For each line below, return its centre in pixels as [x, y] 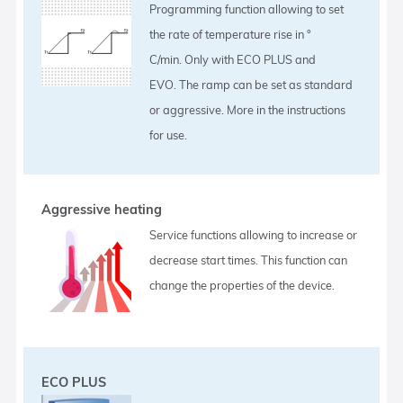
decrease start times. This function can [249, 260]
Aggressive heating [102, 209]
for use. [169, 134]
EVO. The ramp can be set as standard [251, 84]
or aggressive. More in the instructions [248, 109]
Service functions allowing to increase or [254, 234]
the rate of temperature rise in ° [231, 34]
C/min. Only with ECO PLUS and [233, 59]
